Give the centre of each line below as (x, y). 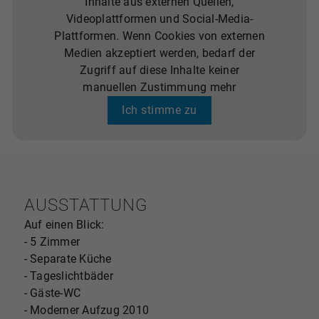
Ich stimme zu (159, 110)
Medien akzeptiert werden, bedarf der (159, 53)
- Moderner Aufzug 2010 (87, 310)
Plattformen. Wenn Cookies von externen (159, 36)
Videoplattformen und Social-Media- (159, 19)
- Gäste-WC (52, 293)
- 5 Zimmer (52, 242)
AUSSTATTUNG (85, 205)
